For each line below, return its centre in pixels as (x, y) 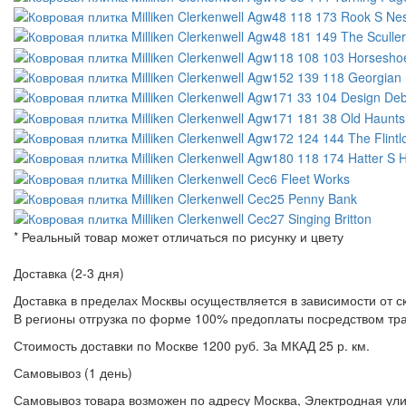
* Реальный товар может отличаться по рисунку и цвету (179, 237)
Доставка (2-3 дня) (69, 273)
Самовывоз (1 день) (73, 373)
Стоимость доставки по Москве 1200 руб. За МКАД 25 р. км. (192, 346)
